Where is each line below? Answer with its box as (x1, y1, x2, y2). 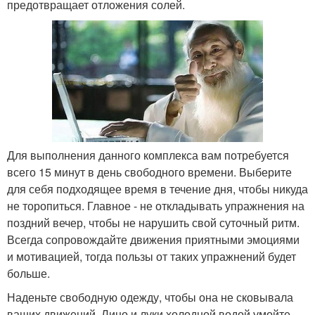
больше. (7, 264, 50, 281)
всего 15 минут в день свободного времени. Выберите (7, 163, 292, 180)
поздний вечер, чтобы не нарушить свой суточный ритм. (7, 214, 300, 231)
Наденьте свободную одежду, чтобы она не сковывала (7, 288, 293, 305)
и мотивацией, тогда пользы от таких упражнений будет (7, 247, 296, 264)
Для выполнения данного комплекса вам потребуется (7, 146, 289, 163)
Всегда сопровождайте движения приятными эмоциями (7, 231, 300, 247)
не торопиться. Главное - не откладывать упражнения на (7, 197, 304, 214)
